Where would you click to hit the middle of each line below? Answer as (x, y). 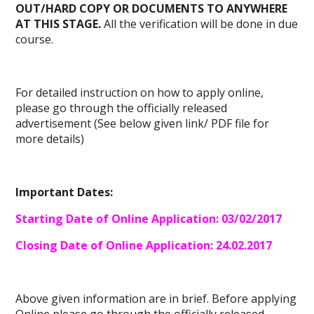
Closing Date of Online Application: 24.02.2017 (144, 246)
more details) (50, 139)
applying (274, 299)
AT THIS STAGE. (59, 24)
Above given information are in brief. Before (134, 299)
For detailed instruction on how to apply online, (140, 93)
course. (35, 40)
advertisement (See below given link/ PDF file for (143, 124)
